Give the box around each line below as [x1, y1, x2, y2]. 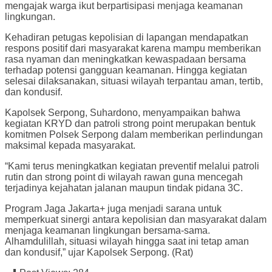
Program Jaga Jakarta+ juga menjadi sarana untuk [5, 203, 222, 214]
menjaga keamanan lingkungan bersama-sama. [5, 225, 210, 236]
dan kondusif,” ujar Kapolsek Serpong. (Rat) [5, 247, 193, 258]
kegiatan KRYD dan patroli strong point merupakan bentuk [5, 118, 256, 129]
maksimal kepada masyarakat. [5, 140, 135, 151]
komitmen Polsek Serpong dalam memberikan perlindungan [5, 129, 263, 140]
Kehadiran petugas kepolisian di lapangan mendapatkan [5, 32, 248, 43]
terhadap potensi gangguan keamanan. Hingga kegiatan [5, 65, 247, 76]
